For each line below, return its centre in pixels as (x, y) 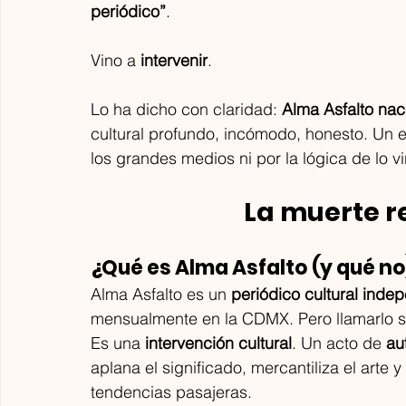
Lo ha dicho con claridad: (186, 109)
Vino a (116, 60)
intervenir (174, 60)
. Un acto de (339, 343)
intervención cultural (218, 343)
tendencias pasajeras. (171, 391)
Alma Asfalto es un (161, 294)
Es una (118, 343)
